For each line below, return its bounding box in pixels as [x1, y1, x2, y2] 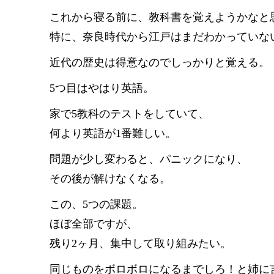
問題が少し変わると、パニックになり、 [50, 153, 248, 165]
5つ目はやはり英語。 [50, 82, 154, 94]
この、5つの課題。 [50, 198, 143, 210]
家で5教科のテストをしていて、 [50, 108, 209, 120]
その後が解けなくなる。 [50, 172, 171, 185]
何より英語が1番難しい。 [50, 127, 176, 139]
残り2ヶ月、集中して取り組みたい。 [50, 237, 231, 250]
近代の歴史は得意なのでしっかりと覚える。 [50, 56, 270, 68]
